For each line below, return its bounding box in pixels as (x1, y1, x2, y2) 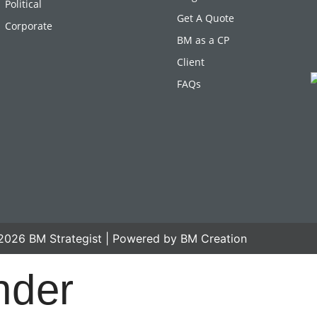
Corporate (4, 18, 52, 33)
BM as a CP (176, 33, 229, 47)
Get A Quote (176, 11, 234, 25)
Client (176, 54, 204, 69)
